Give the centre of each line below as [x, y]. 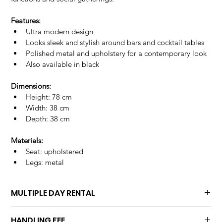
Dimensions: [31, 86]
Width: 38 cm [48, 108]
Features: [26, 21]
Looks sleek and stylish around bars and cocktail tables [115, 43]
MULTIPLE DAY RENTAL [53, 193]
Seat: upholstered [55, 152]
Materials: [27, 141]
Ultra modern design [60, 32]
